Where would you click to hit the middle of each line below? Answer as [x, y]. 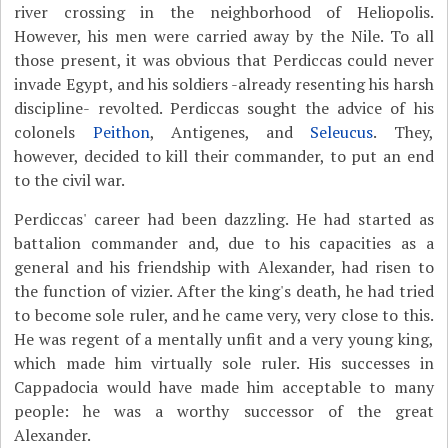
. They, [403, 132]
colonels [53, 132]
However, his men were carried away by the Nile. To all [224, 36]
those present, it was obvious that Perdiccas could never [224, 60]
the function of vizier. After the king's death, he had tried [224, 291]
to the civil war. [70, 180]
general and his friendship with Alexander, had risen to [224, 267]
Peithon [121, 132]
